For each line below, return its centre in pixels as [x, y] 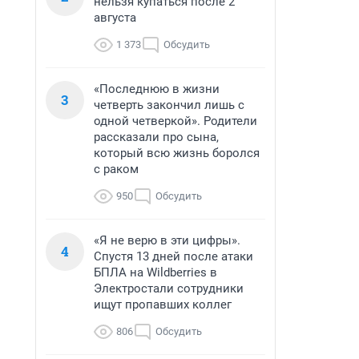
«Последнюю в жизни [157, 89]
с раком [116, 169]
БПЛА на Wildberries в [155, 272]
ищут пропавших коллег [163, 305]
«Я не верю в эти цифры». [167, 240]
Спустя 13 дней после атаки [173, 256]
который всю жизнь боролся [177, 153]
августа [115, 18]
